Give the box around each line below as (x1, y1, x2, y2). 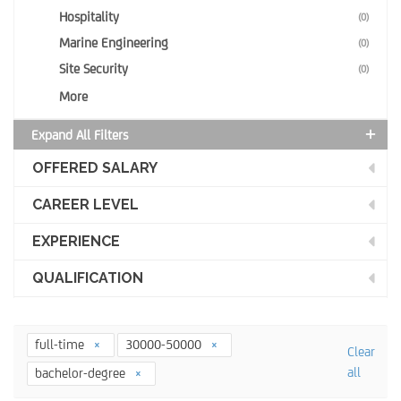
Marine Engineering (59, 35, 168, 50)
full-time (35, 337, 88, 352)
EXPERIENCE (32, 233, 120, 250)
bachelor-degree (35, 365, 129, 380)
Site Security (59, 61, 128, 76)
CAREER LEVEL (32, 196, 139, 213)
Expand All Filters (31, 127, 128, 142)
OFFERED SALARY (32, 159, 158, 176)
